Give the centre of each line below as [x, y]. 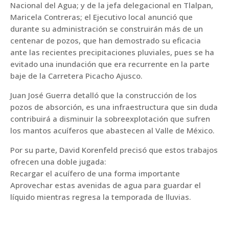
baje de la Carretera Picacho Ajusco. [76, 75]
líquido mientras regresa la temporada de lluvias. [101, 197]
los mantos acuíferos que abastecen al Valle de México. [112, 130]
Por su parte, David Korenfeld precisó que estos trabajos [114, 150]
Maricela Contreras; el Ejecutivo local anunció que [101, 17]
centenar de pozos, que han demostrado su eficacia [106, 40]
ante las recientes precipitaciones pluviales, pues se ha [112, 52]
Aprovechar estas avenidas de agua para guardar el [106, 185]
